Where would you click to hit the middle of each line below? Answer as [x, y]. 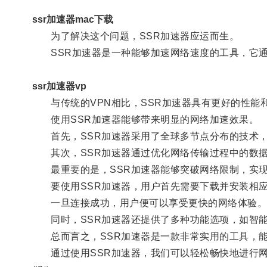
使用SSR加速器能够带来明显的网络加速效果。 [145, 119]
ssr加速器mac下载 [72, 19]
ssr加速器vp [59, 86]
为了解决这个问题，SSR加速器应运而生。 [136, 36]
